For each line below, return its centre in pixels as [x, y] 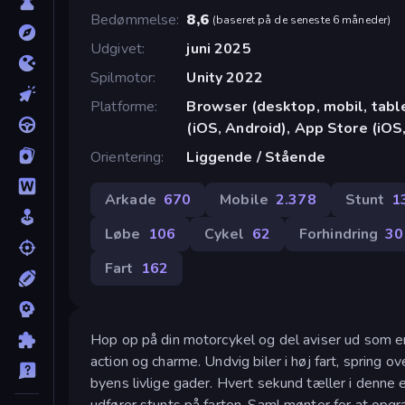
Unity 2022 [225, 77]
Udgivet [116, 48]
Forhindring [339, 234]
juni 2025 [219, 48]
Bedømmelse [134, 19]
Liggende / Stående [256, 157]
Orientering [126, 157]
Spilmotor [122, 77]
